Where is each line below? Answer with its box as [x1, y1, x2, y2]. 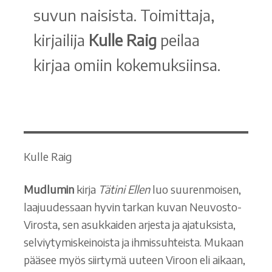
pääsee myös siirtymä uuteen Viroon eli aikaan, [23, 253, 245, 267]
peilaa [160, 29, 200, 50]
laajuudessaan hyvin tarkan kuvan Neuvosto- [23, 200, 242, 214]
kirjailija [33, 29, 89, 50]
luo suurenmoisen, [149, 182, 241, 197]
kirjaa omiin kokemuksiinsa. [33, 54, 220, 75]
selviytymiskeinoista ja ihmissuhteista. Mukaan [23, 235, 243, 250]
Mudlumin [23, 182, 74, 197]
